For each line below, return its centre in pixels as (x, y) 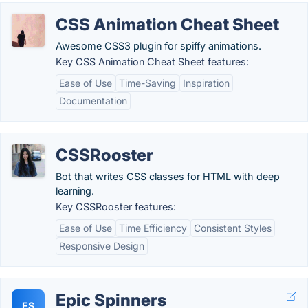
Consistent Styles (233, 228)
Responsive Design (102, 246)
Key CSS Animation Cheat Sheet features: (152, 62)
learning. (75, 191)
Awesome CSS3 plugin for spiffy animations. (158, 46)
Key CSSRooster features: (116, 207)
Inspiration (206, 83)
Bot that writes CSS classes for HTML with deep (168, 176)
